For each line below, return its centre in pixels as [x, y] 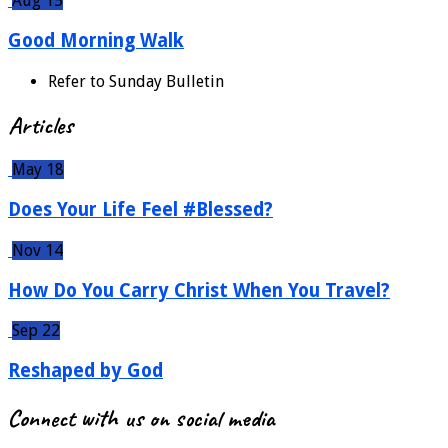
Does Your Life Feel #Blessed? [140, 210]
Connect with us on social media [141, 417]
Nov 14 [37, 250]
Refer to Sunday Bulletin [136, 81]
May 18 [38, 170]
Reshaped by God [85, 370]
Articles [40, 125]
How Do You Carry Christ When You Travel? [199, 290]
